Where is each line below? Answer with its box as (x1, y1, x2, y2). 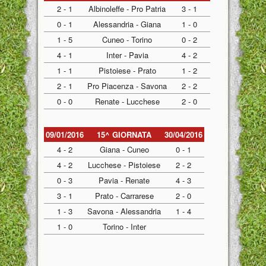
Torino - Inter (102, 221, 146, 232)
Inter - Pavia (106, 49, 148, 61)
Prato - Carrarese (94, 190, 154, 201)
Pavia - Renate (99, 175, 150, 186)
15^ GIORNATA (97, 129, 151, 140)
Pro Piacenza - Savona (87, 80, 167, 91)
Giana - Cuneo (99, 144, 149, 155)
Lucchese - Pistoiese (88, 159, 160, 170)
